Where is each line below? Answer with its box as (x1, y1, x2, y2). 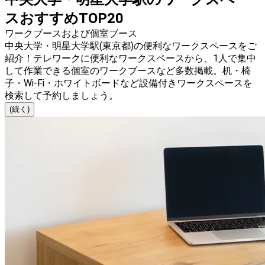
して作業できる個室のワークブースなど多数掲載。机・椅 (5, 65, 251, 77)
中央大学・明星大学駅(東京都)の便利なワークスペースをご (5, 40, 257, 52)
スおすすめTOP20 (5, 10, 124, 27)
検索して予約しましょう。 (5, 90, 118, 102)
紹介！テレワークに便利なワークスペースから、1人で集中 (5, 53, 256, 64)
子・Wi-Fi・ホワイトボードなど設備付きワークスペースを (5, 77, 253, 89)
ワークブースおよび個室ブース (5, 28, 137, 40)
